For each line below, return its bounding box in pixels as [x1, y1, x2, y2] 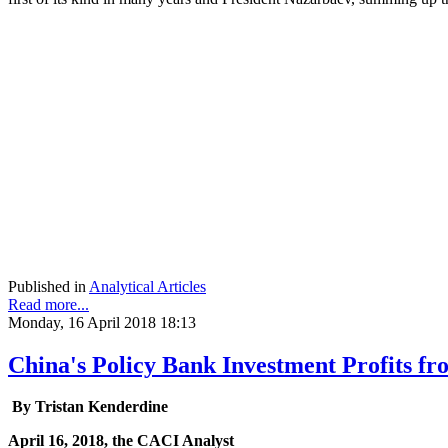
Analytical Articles [89, 277, 206, 295]
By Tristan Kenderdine [8, 398, 168, 416]
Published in [8, 277, 86, 295]
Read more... [8, 295, 89, 313]
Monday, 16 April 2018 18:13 [8, 313, 196, 331]
